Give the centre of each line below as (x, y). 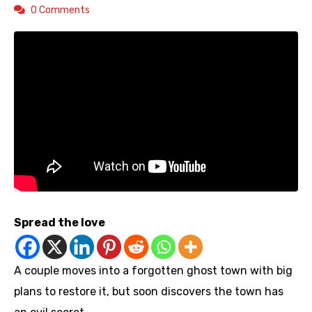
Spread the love (60, 223)
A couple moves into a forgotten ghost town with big (153, 271)
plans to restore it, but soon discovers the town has (149, 292)
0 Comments (60, 10)
